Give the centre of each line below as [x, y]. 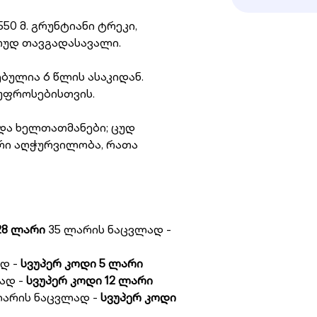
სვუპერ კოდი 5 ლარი [81, 263]
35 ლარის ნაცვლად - [108, 229]
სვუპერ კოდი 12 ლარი [88, 280]
